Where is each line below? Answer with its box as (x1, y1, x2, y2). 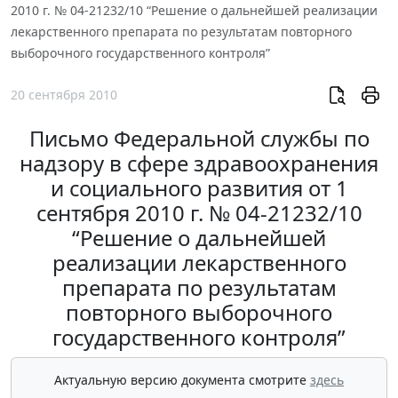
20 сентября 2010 (11, 86, 117, 104)
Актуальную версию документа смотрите (54, 371, 310, 389)
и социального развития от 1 (50, 173, 348, 203)
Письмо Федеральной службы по (28, 123, 370, 154)
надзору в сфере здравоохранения (20, 148, 378, 179)
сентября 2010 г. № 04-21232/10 (36, 198, 362, 228)
